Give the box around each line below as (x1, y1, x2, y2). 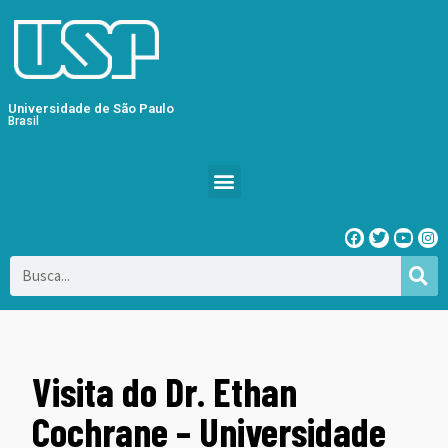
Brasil (8, 113, 39, 128)
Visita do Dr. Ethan (32, 366, 298, 415)
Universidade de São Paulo (8, 100, 174, 116)
